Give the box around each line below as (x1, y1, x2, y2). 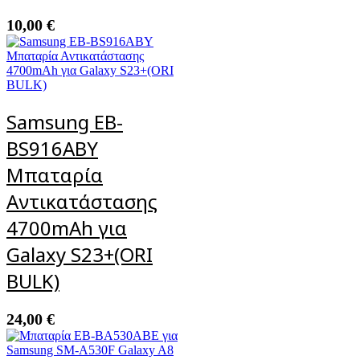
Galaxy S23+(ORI (6, 240, 153, 268)
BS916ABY (6, 134, 98, 162)
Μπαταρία (6, 161, 103, 188)
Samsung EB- (6, 108, 123, 135)
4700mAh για (6, 214, 127, 241)
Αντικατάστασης (6, 187, 157, 215)
